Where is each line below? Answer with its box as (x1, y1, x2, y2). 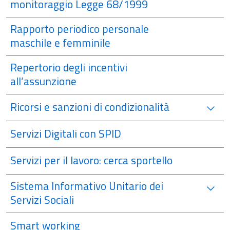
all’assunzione (10, 73, 76, 89)
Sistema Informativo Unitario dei (10, 178, 163, 194)
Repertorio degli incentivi (10, 59, 127, 75)
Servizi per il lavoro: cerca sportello (10, 152, 172, 168)
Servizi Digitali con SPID (10, 125, 121, 142)
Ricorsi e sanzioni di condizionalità (10, 99, 169, 115)
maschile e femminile (10, 34, 110, 51)
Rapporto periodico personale (10, 21, 149, 37)
